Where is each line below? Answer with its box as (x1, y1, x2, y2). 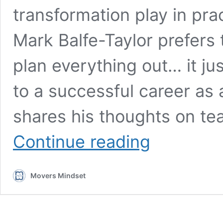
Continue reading (13, 131, 150, 152)
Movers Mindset (30, 171, 86, 180)
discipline (150, 192, 180, 201)
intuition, (150, 171, 177, 180)
